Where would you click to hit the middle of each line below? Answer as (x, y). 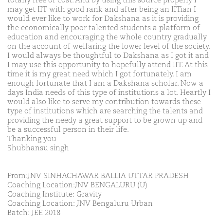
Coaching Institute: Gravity (54, 194)
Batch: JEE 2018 (34, 213)
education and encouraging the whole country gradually (107, 37)
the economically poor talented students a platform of (104, 28)
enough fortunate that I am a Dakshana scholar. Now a (105, 83)
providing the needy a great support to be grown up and (105, 120)
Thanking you (32, 139)
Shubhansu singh (38, 148)
